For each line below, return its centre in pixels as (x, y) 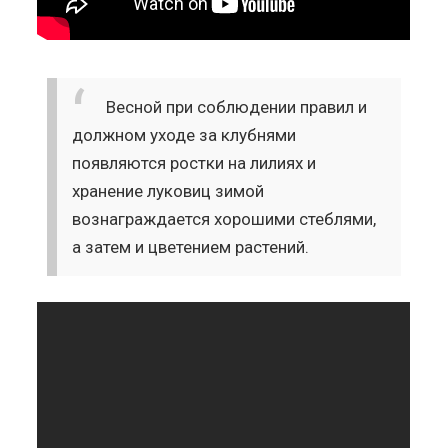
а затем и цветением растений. (191, 246)
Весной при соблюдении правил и (237, 106)
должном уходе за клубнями (184, 134)
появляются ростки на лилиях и (194, 162)
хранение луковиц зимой (168, 190)
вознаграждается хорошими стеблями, (224, 218)
